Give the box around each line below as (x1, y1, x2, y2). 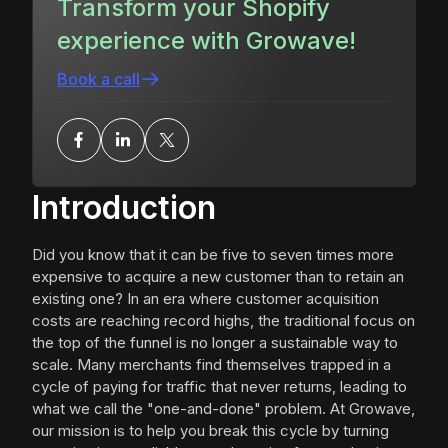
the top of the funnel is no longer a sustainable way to (32, 333, 398, 352)
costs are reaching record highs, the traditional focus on (32, 311, 415, 330)
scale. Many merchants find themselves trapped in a (32, 355, 391, 374)
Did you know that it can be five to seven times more (32, 245, 394, 264)
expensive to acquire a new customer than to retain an (32, 267, 404, 286)
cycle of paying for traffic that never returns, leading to (32, 377, 407, 396)
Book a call (57, 69, 140, 89)
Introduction (32, 188, 216, 227)
